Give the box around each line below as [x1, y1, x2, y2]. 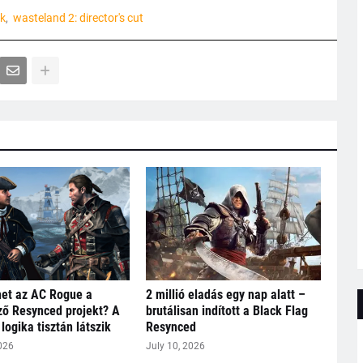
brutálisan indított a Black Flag [145, 303, 308, 319]
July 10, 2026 [145, 340, 205, 352]
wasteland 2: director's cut [12, 11, 143, 25]
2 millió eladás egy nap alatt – [145, 287, 305, 303]
